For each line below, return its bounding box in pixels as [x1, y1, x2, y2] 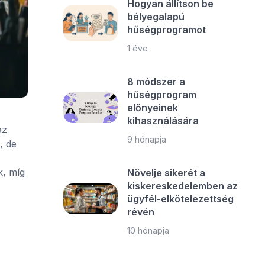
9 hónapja [127, 134, 167, 144]
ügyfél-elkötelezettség [127, 193, 234, 205]
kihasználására [127, 115, 199, 127]
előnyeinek [127, 102, 179, 114]
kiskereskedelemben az [127, 180, 238, 192]
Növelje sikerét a [127, 167, 206, 179]
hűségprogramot [127, 24, 206, 35]
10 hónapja [127, 225, 170, 235]
